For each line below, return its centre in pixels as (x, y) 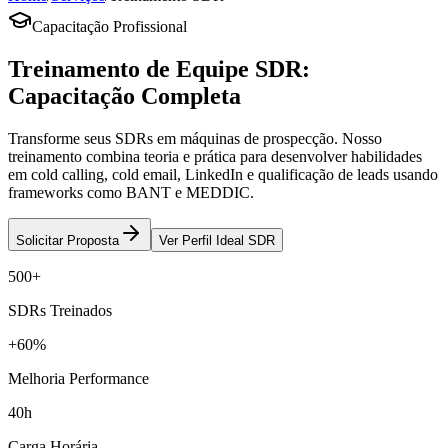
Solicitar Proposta (67, 240)
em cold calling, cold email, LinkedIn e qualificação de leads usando (223, 174)
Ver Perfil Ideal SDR (217, 240)
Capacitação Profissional (109, 26)
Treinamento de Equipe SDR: (159, 68)
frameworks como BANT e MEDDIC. (131, 192)
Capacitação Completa (124, 95)
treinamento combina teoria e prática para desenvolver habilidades (215, 156)
